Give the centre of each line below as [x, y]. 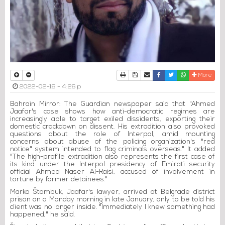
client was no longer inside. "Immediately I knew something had [113, 207]
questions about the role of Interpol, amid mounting [113, 134]
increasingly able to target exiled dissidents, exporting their [113, 119]
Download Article [160, 75]
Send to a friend [172, 75]
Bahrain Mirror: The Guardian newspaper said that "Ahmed [113, 104]
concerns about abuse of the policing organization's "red [113, 142]
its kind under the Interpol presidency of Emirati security [113, 164]
